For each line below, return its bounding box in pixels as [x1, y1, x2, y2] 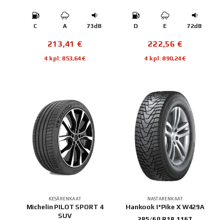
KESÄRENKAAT [48, 196, 82, 202]
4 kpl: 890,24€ [144, 55, 186, 62]
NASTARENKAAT [147, 196, 183, 202]
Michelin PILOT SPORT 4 [26, 203, 104, 211]
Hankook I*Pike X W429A [126, 203, 204, 211]
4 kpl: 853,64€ [44, 55, 85, 62]
